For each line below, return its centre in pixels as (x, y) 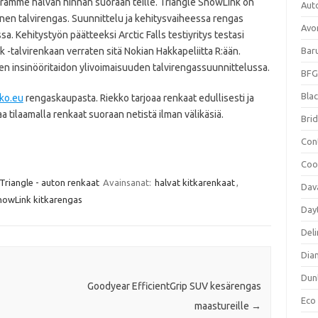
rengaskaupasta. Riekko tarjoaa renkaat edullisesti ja (138, 98)
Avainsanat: (128, 182)
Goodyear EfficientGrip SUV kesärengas (174, 286)
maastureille (223, 306)
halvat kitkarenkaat (194, 182)
